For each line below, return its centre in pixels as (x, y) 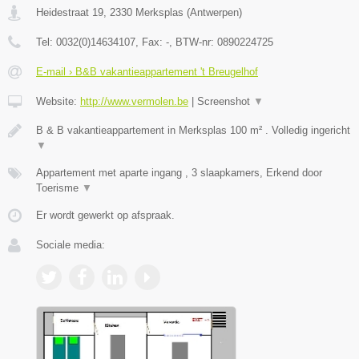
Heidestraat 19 (70, 13)
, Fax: (151, 42)
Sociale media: (71, 245)
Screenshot (225, 102)
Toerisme (59, 188)
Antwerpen (214, 13)
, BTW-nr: (193, 42)
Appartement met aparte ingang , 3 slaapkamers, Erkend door (179, 173)
